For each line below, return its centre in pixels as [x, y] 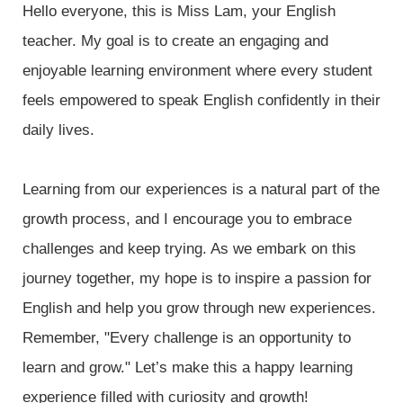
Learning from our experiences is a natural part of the [201, 189]
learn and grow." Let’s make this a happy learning [188, 367]
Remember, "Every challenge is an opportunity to [187, 338]
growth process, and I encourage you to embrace [187, 219]
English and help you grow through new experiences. [199, 308]
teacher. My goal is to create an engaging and [175, 41]
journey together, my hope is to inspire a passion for [197, 278]
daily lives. [58, 130]
